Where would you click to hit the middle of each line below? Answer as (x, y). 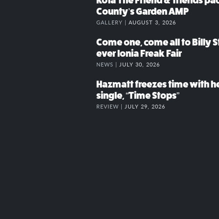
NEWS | (108, 64)
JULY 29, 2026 (145, 106)
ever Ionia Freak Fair (139, 54)
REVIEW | (110, 106)
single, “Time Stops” (138, 96)
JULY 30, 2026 (140, 64)
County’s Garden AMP (142, 12)
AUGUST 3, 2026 (152, 22)
